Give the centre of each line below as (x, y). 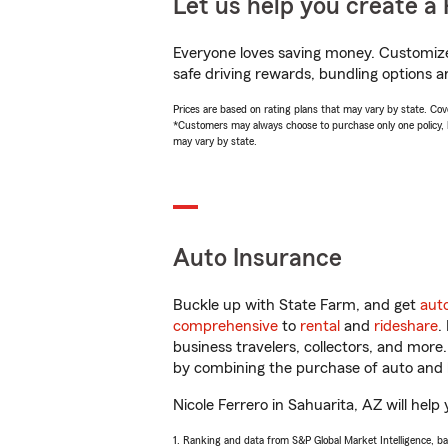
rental (320, 326)
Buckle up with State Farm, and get (296, 305)
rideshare (406, 326)
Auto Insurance (257, 258)
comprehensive (225, 326)
